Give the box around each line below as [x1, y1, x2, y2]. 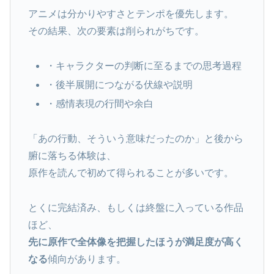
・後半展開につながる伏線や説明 [45, 80, 193, 90]
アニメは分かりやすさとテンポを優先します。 [28, 9, 234, 20]
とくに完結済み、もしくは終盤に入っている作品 [28, 202, 243, 213]
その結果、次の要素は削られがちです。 [28, 26, 204, 37]
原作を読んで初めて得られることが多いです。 [28, 167, 234, 178]
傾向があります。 [47, 253, 126, 264]
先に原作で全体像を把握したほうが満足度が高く [28, 236, 243, 247]
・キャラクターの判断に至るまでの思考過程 [45, 60, 242, 71]
